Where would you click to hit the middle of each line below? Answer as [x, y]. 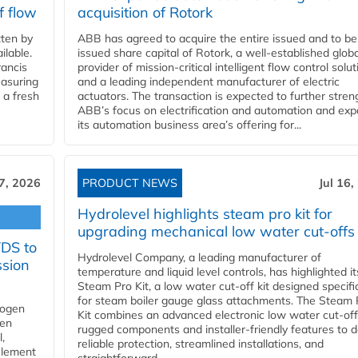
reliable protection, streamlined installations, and [201, 344]
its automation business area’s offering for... [189, 125]
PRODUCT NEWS [130, 183]
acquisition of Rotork [145, 13]
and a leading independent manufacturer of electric [209, 82]
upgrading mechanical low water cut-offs [216, 232]
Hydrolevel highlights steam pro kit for [205, 214]
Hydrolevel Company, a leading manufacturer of [199, 258]
